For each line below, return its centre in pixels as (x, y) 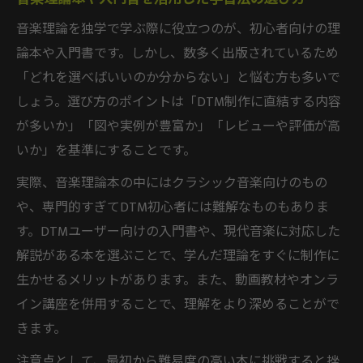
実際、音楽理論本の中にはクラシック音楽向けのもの (172, 183)
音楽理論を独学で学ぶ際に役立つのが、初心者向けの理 (178, 29)
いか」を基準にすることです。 (106, 151)
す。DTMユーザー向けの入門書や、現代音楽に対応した (178, 232)
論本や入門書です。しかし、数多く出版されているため (177, 53)
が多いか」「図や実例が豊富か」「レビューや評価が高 (178, 126)
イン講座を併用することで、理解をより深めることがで (178, 305)
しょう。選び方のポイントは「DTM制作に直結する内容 (179, 102)
